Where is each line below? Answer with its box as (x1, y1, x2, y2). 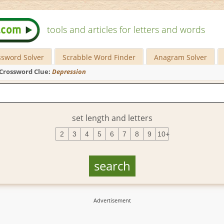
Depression (52, 67, 86, 76)
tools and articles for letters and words (47, 23, 205, 35)
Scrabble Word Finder (62, 52, 136, 62)
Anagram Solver (154, 52, 207, 62)
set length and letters (71, 112, 152, 123)
